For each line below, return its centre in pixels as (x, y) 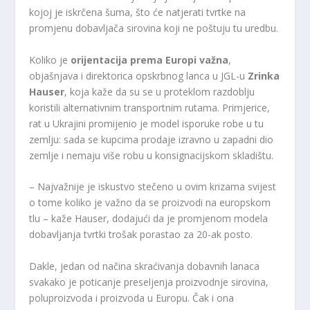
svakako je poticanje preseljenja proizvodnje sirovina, (149, 282)
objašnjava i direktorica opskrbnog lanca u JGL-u (139, 75)
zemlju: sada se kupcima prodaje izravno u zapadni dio (152, 139)
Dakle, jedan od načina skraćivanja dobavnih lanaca (145, 266)
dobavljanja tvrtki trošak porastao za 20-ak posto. (141, 235)
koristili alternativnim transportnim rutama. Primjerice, (150, 107)
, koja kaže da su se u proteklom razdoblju (160, 91)
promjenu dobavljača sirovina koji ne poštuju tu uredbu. (154, 28)
